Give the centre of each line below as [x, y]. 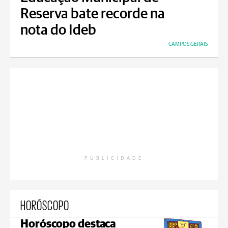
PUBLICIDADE [114, 158]
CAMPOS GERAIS [188, 44]
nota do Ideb [58, 31]
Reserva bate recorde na [93, 14]
